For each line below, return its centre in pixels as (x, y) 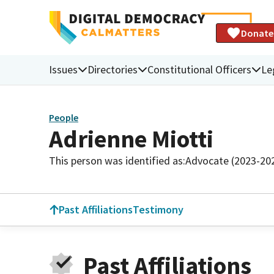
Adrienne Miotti (131, 139)
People (64, 118)
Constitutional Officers (199, 69)
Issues (63, 69)
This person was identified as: (117, 160)
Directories (113, 69)
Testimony (158, 209)
